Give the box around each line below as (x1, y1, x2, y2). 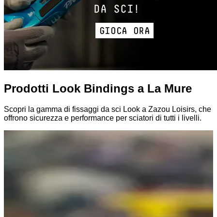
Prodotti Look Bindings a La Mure (4, 81, 192, 95)
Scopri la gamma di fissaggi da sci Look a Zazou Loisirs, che (4, 105, 211, 113)
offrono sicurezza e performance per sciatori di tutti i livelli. (4, 113, 201, 122)
